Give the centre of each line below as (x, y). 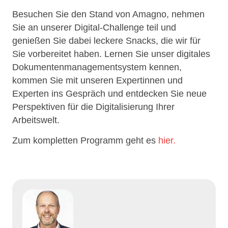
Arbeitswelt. (36, 120)
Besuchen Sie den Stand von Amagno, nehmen (108, 14)
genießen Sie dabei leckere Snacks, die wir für (106, 40)
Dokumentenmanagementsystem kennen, (97, 67)
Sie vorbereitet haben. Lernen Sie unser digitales (111, 54)
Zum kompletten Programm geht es (85, 141)
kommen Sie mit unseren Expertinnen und (97, 80)
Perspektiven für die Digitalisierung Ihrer (93, 107)
